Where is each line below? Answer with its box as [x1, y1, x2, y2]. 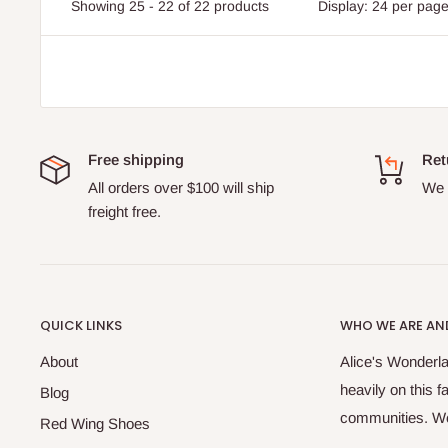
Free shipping [88, 150, 184, 168]
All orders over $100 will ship [88, 178, 274, 196]
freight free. [88, 202, 161, 220]
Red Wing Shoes [40, 414, 150, 432]
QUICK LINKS [40, 315, 122, 335]
